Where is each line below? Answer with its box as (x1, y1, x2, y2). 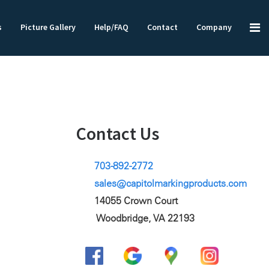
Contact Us (76, 122, 159, 145)
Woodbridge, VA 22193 (96, 213, 195, 224)
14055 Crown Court (94, 195, 178, 207)
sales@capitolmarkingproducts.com (94, 178, 247, 189)
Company (196, 22, 232, 32)
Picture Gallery (20, 22, 76, 32)
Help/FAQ (94, 22, 128, 32)
